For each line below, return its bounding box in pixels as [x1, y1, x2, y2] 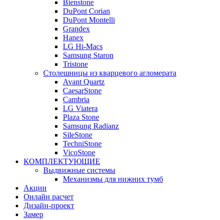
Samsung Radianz [63, 121, 119, 130]
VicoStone [63, 148, 95, 157]
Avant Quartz [63, 77, 105, 86]
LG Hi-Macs [63, 42, 103, 51]
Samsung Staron [63, 51, 113, 59]
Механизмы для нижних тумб [63, 174, 163, 183]
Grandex [63, 24, 90, 33]
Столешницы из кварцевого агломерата [43, 68, 176, 77]
